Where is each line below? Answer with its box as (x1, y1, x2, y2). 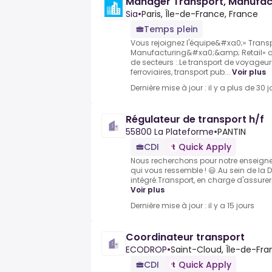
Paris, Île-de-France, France (141, 8, 258, 21)
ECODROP (126, 243, 167, 256)
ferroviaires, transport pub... (131, 67, 230, 78)
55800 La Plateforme (126, 126, 214, 138)
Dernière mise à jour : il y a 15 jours (131, 200, 254, 211)
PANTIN (217, 126, 246, 138)
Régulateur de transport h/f (126, 112, 264, 127)
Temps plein (144, 23, 198, 36)
